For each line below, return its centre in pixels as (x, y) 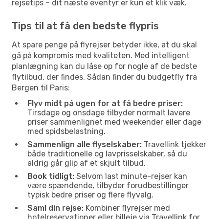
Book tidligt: (51, 176)
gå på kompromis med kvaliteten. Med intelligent (101, 55)
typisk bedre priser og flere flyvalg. (90, 195)
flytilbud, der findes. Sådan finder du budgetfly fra (104, 77)
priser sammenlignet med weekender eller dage (114, 122)
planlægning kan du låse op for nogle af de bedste (104, 66)
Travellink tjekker (174, 144)
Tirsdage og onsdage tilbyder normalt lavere (109, 112)
